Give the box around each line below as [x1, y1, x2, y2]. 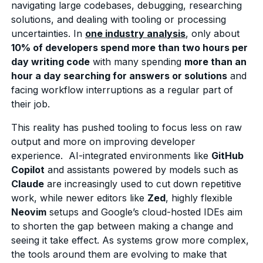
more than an [184, 55, 247, 68]
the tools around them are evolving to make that [11, 248, 227, 260]
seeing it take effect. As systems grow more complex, [11, 234, 249, 246]
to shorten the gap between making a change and [11, 220, 234, 232]
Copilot [11, 163, 45, 176]
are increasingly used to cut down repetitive [44, 177, 242, 190]
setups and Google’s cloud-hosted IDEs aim [46, 205, 243, 218]
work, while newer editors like [11, 191, 148, 204]
